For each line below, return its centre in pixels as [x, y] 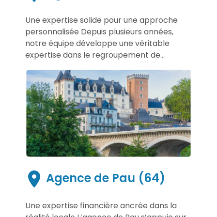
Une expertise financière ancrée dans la [101, 205]
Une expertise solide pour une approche [101, 20]
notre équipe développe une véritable [97, 44]
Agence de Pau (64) [104, 178]
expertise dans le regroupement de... [95, 55]
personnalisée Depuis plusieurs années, [99, 32]
